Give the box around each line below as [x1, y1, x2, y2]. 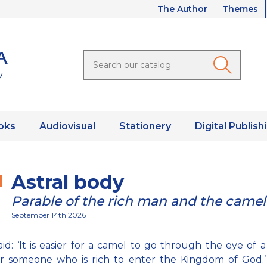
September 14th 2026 [11, 210, 86, 220]
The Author [157, 4, 207, 14]
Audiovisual [39, 120, 95, 132]
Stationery [119, 120, 171, 132]
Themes [222, 4, 258, 14]
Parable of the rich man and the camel [11, 193, 266, 210]
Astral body [11, 170, 124, 194]
